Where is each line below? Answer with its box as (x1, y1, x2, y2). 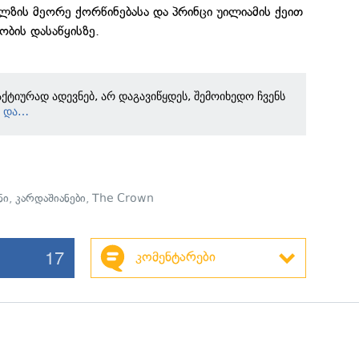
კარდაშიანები (15, 192, 87, 205)
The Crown (92, 192, 155, 205)
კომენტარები (135, 248, 216, 264)
